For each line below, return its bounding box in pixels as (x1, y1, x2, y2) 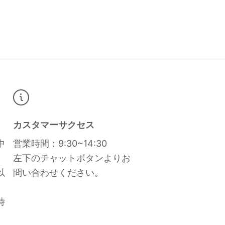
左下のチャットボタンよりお (13, 152, 131, 163)
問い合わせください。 (13, 167, 103, 178)
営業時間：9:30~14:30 (13, 138, 107, 149)
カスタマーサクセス (13, 119, 94, 130)
